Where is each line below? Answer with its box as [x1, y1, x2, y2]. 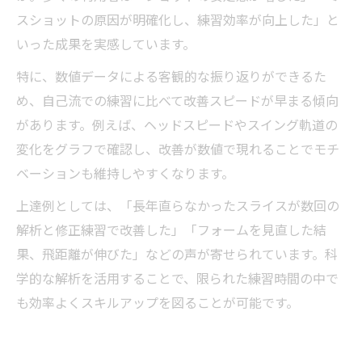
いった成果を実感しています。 [16, 34, 196, 53]
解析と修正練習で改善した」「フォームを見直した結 [16, 220, 326, 239]
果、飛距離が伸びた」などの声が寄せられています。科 [16, 244, 338, 263]
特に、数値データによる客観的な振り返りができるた [16, 66, 326, 86]
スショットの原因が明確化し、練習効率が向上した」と [16, 10, 339, 29]
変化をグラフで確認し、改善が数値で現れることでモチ [16, 139, 339, 158]
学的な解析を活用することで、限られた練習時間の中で [16, 268, 339, 288]
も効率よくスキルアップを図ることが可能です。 [16, 293, 299, 312]
